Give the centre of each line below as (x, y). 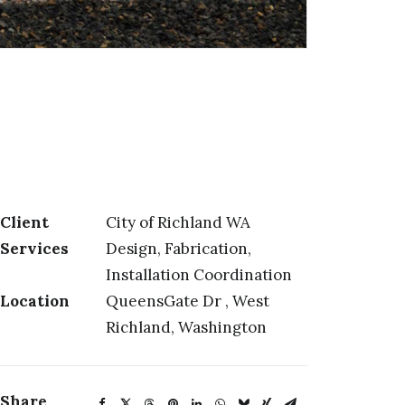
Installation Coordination (199, 275)
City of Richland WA (178, 222)
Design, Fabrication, (179, 249)
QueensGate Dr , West (188, 301)
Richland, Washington (186, 327)
